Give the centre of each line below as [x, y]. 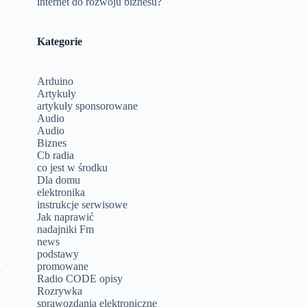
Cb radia [56, 155]
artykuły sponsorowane [88, 106]
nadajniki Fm [66, 229]
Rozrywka [60, 291]
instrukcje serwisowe [83, 205]
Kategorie [60, 41]
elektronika [61, 192]
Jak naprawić [66, 217]
